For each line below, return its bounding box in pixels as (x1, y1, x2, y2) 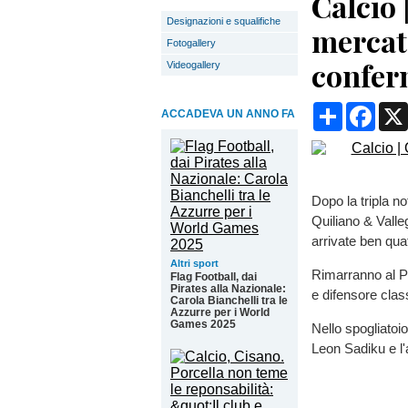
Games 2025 (170, 318, 236, 331)
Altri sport (170, 258, 219, 269)
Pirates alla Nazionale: (170, 282, 286, 295)
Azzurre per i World (170, 306, 270, 319)
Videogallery (167, 59, 220, 70)
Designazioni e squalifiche (167, 15, 280, 26)
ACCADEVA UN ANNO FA (161, 107, 295, 120)
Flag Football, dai (170, 270, 257, 283)
